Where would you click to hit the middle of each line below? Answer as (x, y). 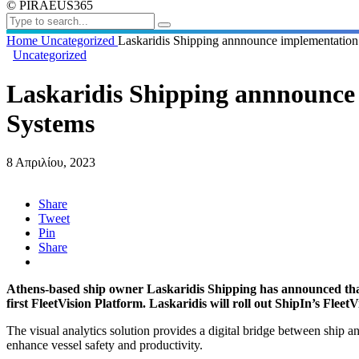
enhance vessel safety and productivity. (105, 345)
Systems (50, 124)
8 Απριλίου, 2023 (51, 163)
